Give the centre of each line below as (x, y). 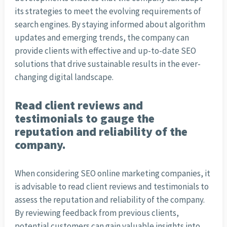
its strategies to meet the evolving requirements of (108, 11)
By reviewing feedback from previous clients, (97, 213)
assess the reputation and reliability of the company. (109, 200)
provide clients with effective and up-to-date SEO (105, 51)
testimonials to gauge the (84, 119)
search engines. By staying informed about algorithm (110, 25)
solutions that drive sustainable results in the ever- (107, 64)
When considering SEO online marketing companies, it (112, 174)
